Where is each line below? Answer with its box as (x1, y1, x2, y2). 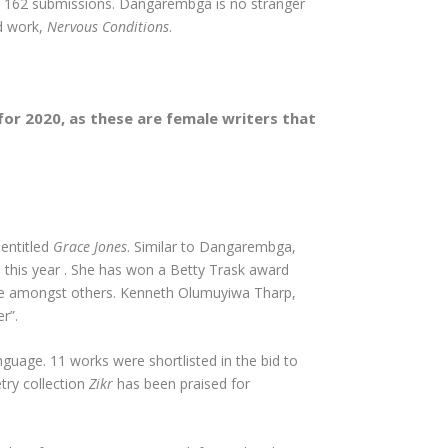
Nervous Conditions (47, 17, 169, 37)
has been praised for (117, 374, 250, 394)
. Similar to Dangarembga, (127, 236, 296, 256)
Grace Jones (53, 236, 127, 256)
